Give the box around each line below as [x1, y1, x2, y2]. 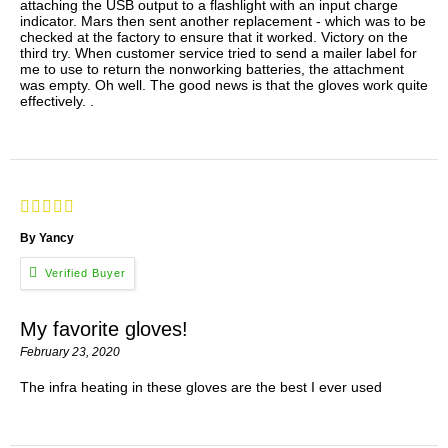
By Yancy [20, 231, 74, 246]
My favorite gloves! [20, 318, 188, 341]
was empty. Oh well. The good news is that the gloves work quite [20, 77, 428, 94]
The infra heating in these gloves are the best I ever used [20, 379, 382, 396]
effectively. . [20, 93, 94, 110]
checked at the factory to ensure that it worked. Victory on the [20, 29, 408, 46]
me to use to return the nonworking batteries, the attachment [20, 61, 404, 78]
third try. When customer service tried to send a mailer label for [20, 45, 417, 62]
